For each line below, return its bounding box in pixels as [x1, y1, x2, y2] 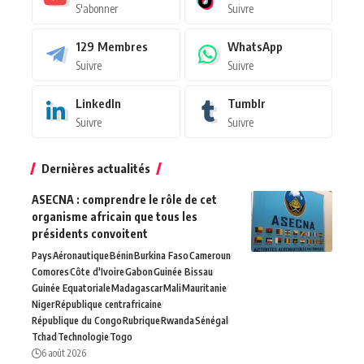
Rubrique [123, 314, 160, 327]
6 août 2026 [41, 346, 86, 359]
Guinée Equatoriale [32, 281, 110, 294]
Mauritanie [182, 281, 227, 294]
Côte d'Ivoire [70, 265, 124, 278]
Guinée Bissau [154, 265, 213, 278]
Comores [32, 265, 69, 278]
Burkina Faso [134, 249, 188, 262]
